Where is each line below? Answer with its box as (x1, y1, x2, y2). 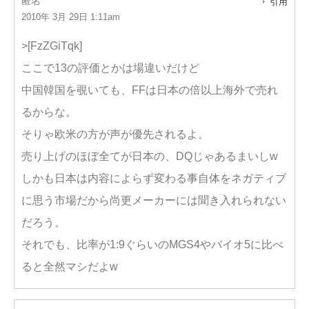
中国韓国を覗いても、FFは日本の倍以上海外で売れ (21, 84, 278, 96)
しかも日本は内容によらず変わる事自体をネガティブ (21, 172, 286, 184)
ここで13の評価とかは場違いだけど (21, 62, 199, 74)
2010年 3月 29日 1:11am (21, 12, 120, 22)
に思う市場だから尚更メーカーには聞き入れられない (21, 195, 286, 206)
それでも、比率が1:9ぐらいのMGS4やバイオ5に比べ (21, 239, 283, 250)
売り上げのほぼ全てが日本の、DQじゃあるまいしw (21, 150, 278, 162)
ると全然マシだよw (21, 261, 118, 272)
